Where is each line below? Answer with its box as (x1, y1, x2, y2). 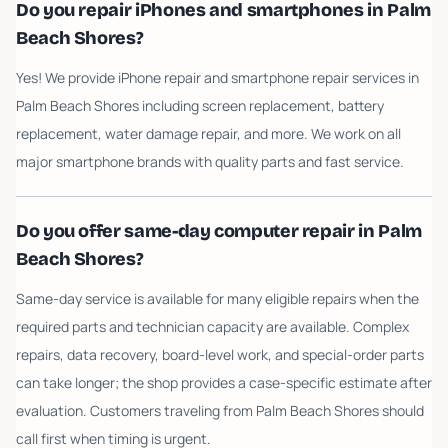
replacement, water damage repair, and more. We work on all (16, 124, 401, 143)
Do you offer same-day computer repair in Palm (16, 220, 422, 242)
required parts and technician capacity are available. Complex (16, 317, 409, 336)
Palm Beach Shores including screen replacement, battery (16, 96, 384, 115)
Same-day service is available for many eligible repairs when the (16, 289, 419, 308)
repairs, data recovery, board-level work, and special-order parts (16, 345, 424, 364)
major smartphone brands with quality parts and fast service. (16, 152, 404, 171)
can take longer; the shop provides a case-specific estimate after (16, 373, 432, 392)
